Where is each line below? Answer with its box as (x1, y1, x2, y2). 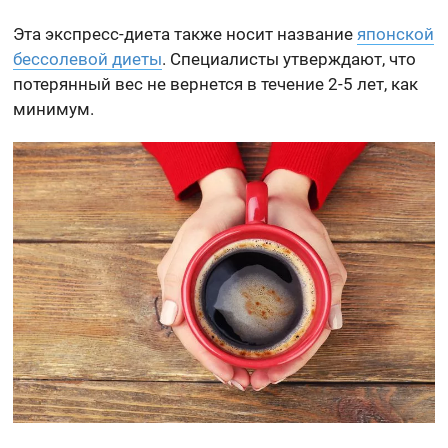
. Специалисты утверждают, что (162, 49, 417, 70)
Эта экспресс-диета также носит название (13, 24, 358, 45)
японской (357, 24, 435, 45)
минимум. (13, 99, 95, 120)
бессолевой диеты (13, 49, 163, 70)
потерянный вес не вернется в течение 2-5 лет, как (13, 74, 419, 95)
